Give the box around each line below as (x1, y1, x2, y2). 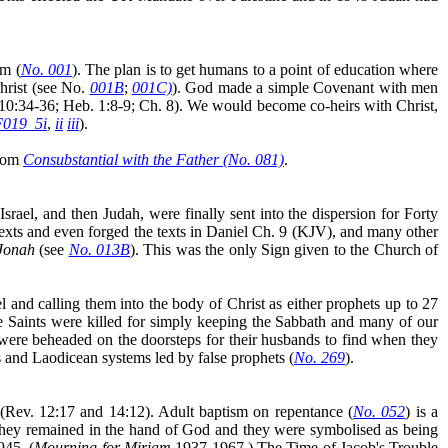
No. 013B (68, 240, 130, 258)
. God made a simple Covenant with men (176, 78, 439, 96)
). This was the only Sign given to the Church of (129, 240, 439, 258)
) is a (405, 402, 439, 420)
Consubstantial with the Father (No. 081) (23, 150, 284, 168)
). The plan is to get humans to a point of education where (71, 60, 439, 78)
